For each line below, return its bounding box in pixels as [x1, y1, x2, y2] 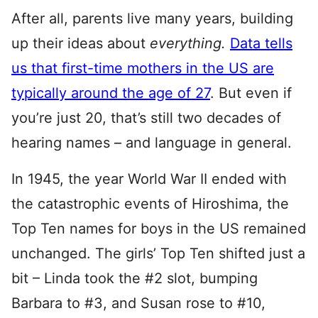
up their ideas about [11, 35, 150, 52]
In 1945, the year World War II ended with [11, 170, 287, 187]
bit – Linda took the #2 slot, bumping [11, 270, 258, 287]
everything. [150, 35, 230, 52]
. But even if [210, 84, 292, 102]
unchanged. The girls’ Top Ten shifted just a [11, 245, 305, 262]
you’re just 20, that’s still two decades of [11, 109, 281, 126]
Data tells [230, 35, 292, 52]
